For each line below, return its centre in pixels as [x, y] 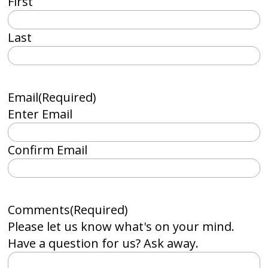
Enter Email [40, 114]
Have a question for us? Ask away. [103, 243]
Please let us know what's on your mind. [121, 226]
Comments [39, 210]
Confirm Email [48, 150]
